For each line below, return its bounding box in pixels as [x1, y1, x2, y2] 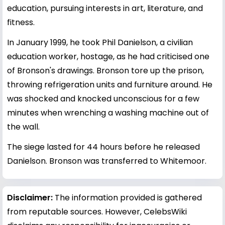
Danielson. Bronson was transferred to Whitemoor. [7, 155, 206, 167]
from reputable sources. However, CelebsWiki [7, 205, 187, 217]
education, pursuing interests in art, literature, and [7, 2, 203, 14]
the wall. [7, 121, 40, 133]
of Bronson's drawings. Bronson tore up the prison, [7, 64, 204, 76]
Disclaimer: [7, 191, 55, 203]
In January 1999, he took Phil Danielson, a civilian [7, 36, 193, 48]
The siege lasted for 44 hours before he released [7, 141, 200, 153]
